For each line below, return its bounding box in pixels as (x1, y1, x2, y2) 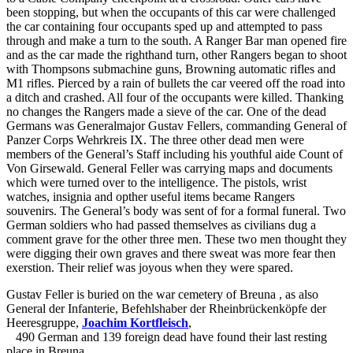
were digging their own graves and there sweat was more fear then (6, 246, 336, 260)
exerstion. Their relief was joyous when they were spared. (6, 260, 293, 274)
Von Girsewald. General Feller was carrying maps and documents (6, 161, 333, 175)
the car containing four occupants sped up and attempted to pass (6, 19, 322, 33)
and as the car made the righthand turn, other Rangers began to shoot (6, 47, 347, 61)
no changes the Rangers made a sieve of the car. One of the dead (6, 104, 326, 118)
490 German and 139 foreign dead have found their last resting (13, 329, 327, 344)
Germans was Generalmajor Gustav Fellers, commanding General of (6, 118, 347, 132)
